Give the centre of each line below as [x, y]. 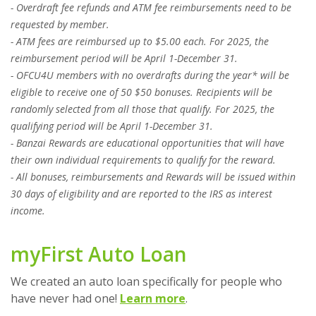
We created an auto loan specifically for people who [146, 281]
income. [29, 210]
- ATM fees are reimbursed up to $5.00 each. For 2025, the [140, 41]
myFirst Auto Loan [99, 254]
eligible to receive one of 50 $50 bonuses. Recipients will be [141, 92]
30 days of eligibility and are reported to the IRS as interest [141, 193]
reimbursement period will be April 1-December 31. [124, 58]
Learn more [153, 298]
